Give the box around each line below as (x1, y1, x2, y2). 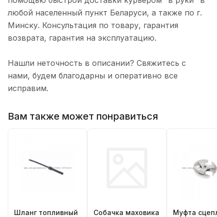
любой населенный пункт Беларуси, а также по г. (8, 8, 202, 18)
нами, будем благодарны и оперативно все (8, 71, 178, 81)
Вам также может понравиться (8, 110, 158, 122)
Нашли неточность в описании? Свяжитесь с (8, 58, 186, 68)
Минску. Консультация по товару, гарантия (8, 20, 178, 31)
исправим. (8, 83, 48, 93)
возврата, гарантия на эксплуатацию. (8, 33, 156, 43)
